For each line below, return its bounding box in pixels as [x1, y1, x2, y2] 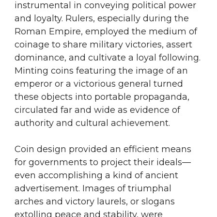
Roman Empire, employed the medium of [15, 26, 197, 37]
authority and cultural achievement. [15, 118, 170, 129]
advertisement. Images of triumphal [15, 183, 171, 194]
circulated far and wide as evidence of [15, 105, 180, 116]
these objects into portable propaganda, [15, 92, 189, 103]
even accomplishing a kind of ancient [15, 170, 178, 181]
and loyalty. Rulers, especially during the [15, 13, 189, 24]
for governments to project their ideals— [15, 157, 191, 168]
